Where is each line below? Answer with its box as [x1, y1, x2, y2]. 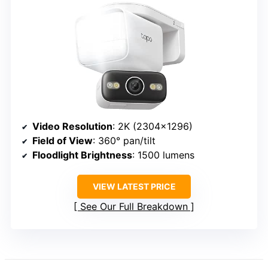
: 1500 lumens [132, 149, 194, 162]
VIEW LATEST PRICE [92, 181, 176, 192]
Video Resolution [32, 120, 112, 133]
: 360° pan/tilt [93, 135, 156, 147]
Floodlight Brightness [32, 149, 132, 162]
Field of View [32, 135, 93, 147]
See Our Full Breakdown [80, 200, 188, 213]
